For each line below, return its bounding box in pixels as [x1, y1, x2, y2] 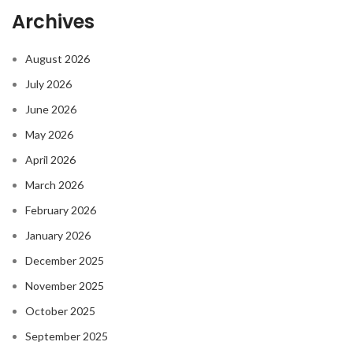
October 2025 [25, 304, 95, 318]
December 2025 [25, 254, 104, 268]
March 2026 [25, 178, 84, 192]
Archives [12, 9, 95, 35]
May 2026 [25, 128, 73, 142]
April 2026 [25, 153, 76, 167]
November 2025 [25, 279, 104, 293]
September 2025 [25, 329, 108, 344]
